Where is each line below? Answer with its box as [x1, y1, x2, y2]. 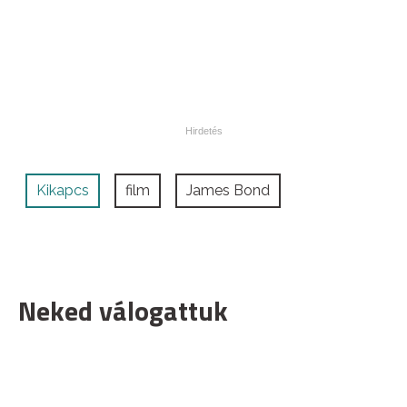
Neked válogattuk [18, 289, 228, 332]
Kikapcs [36, 181, 89, 199]
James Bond [186, 181, 270, 199]
